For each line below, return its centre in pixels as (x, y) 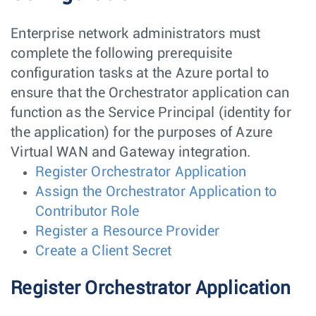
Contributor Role (87, 211)
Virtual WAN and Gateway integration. (130, 152)
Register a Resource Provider (127, 231)
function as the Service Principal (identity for (151, 113)
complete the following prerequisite (121, 53)
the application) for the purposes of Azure (142, 132)
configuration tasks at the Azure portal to (140, 73)
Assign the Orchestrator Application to (156, 192)
